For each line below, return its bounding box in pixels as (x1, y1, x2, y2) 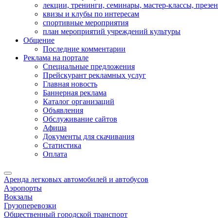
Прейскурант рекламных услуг (43, 71, 146, 79)
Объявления (43, 106, 83, 114)
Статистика (43, 141, 81, 149)
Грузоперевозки (4, 201, 56, 210)
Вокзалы (4, 193, 33, 201)
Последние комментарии (43, 45, 126, 53)
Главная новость (43, 80, 97, 88)
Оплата (43, 150, 67, 158)
